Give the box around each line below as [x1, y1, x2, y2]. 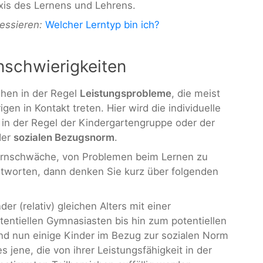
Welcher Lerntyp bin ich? [45, 19, 160, 31]
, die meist [171, 87, 220, 99]
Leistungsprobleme [80, 87, 171, 99]
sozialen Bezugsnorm [14, 131, 114, 143]
